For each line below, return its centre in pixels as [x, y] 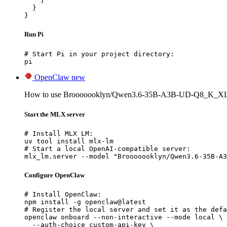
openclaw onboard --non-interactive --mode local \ [124, 217]
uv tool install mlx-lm [69, 141]
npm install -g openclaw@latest [85, 202]
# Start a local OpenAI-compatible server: [107, 148]
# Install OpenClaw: [63, 195]
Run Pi [34, 34]
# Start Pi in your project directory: [99, 54]
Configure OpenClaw [54, 175]
